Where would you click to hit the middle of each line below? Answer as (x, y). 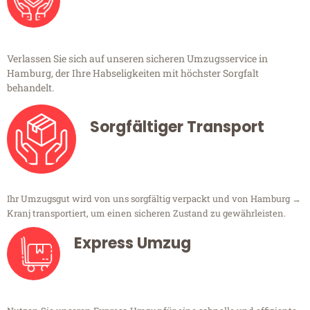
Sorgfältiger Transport (177, 127)
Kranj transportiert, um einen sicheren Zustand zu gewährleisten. (146, 213)
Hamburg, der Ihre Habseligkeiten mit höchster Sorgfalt (133, 73)
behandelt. (30, 88)
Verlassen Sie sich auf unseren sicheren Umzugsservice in (137, 59)
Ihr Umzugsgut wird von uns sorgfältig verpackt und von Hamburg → (154, 199)
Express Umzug (133, 244)
